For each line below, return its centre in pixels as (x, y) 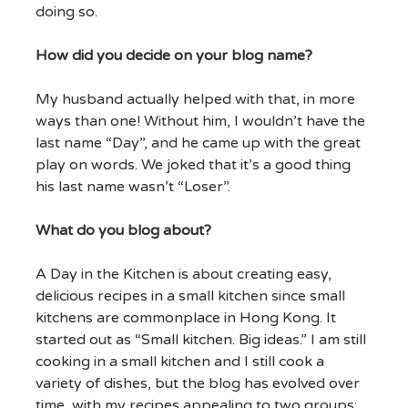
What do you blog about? (123, 231)
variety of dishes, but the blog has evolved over (197, 384)
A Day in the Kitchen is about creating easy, (183, 275)
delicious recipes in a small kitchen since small (190, 296)
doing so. (66, 12)
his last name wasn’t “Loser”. (133, 187)
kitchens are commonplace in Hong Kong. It (185, 318)
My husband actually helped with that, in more (195, 100)
